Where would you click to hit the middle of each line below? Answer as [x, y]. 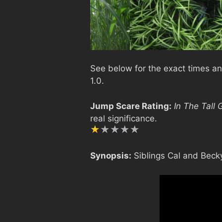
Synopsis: [111, 156]
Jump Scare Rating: [131, 106]
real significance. [124, 118]
